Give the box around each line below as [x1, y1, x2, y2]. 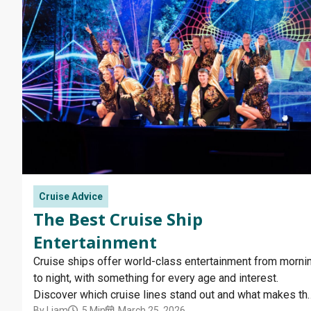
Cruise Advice [39, 191, 103, 203]
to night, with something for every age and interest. [33, 271, 278, 285]
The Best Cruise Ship [33, 208, 203, 231]
